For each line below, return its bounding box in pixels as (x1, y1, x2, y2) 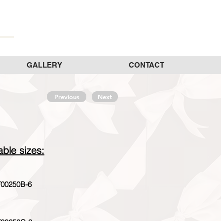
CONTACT (128, 61, 164, 69)
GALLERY (26, 61, 62, 69)
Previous (54, 93, 79, 101)
